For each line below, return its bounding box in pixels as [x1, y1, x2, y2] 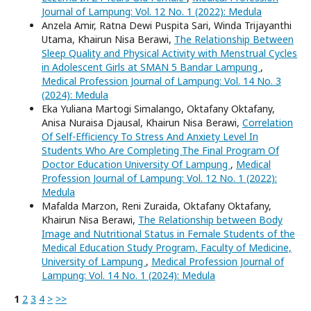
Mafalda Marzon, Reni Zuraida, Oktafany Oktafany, [42, 199, 271, 213]
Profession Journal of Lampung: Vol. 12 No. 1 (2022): [42, 171, 277, 185]
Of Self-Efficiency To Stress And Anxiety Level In [42, 130, 258, 144]
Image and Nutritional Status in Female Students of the [42, 227, 295, 241]
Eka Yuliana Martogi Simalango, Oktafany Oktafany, [42, 102, 275, 116]
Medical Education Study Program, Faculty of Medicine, [42, 241, 292, 255]
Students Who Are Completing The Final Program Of [42, 144, 279, 158]
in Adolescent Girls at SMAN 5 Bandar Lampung [42, 60, 260, 74]
